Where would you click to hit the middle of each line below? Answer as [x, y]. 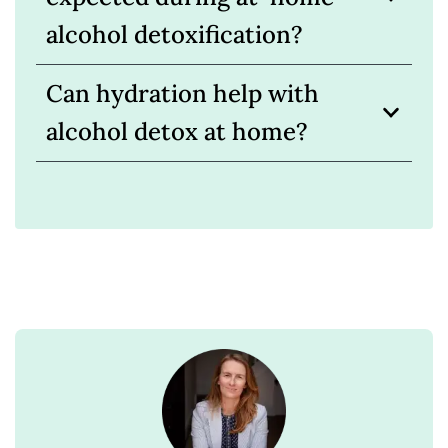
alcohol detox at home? [176, 132]
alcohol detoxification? [174, 35]
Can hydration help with [182, 94]
